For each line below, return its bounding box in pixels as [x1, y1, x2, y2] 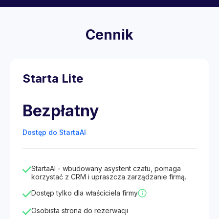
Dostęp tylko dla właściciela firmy [31, 189, 138, 197]
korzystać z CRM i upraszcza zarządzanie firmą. [31, 173, 186, 181]
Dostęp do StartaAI [22, 128, 86, 136]
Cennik [86, 26, 133, 43]
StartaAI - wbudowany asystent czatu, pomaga [31, 164, 181, 173]
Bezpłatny [22, 101, 99, 120]
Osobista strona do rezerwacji [31, 206, 128, 215]
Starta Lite [22, 71, 83, 86]
